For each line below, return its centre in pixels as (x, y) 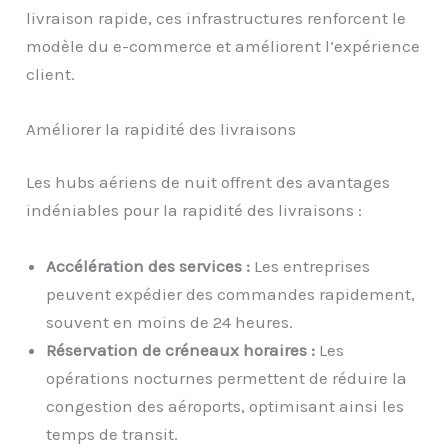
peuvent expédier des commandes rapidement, (231, 293)
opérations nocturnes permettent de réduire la (227, 377)
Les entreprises (310, 265)
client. (51, 73)
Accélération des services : (148, 265)
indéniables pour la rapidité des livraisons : (194, 210)
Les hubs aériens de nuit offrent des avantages (208, 182)
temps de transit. (112, 433)
